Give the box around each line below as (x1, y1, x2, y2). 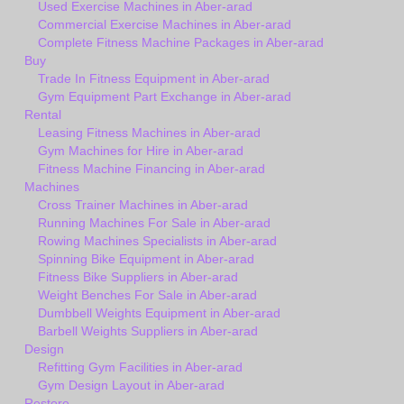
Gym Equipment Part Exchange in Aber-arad (38, 89, 291, 105)
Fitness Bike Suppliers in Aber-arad (38, 270, 238, 285)
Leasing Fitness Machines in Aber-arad (38, 125, 261, 141)
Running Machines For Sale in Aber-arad (38, 216, 271, 231)
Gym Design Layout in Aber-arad (38, 378, 225, 393)
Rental (24, 107, 61, 123)
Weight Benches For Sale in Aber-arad (38, 288, 257, 303)
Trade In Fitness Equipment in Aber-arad (38, 71, 270, 87)
